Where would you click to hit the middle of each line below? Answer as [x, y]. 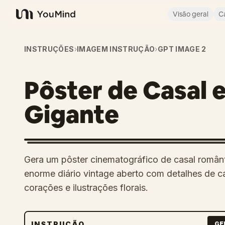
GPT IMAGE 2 [182, 49]
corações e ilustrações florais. [86, 188]
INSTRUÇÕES [49, 49]
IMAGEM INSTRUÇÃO [116, 49]
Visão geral [191, 14]
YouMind [32, 19]
